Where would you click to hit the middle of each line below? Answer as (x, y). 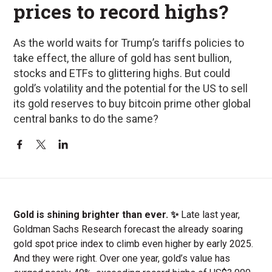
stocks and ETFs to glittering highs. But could (122, 73)
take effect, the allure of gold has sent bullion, (123, 58)
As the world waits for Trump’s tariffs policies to (129, 42)
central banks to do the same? (86, 118)
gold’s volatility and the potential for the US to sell (131, 88)
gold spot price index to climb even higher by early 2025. (134, 243)
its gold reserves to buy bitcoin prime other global (132, 103)
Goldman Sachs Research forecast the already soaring (128, 229)
